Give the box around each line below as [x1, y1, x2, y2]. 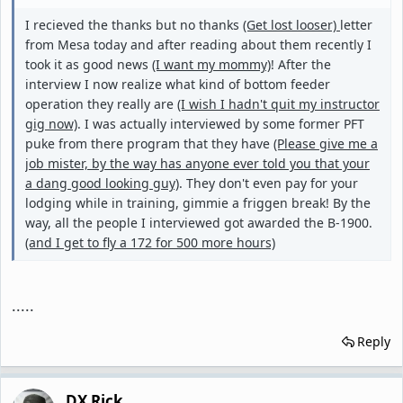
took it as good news [25, 56, 152, 73]
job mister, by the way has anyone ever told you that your [25, 155, 370, 172]
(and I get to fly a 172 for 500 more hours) [25, 234, 275, 251]
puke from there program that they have [25, 135, 273, 152]
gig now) [25, 115, 77, 132]
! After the [271, 56, 331, 73]
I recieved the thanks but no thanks [25, 16, 243, 33]
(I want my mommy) [152, 56, 271, 73]
